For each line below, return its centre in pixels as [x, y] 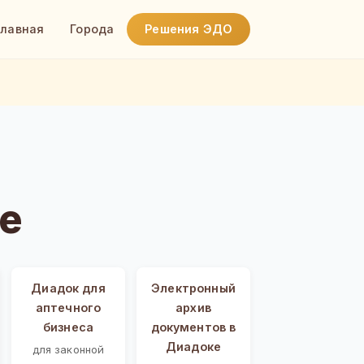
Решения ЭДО [188, 29]
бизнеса [68, 327]
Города [92, 29]
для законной [68, 349]
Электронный [193, 288]
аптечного [68, 307]
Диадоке [193, 346]
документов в [193, 327]
